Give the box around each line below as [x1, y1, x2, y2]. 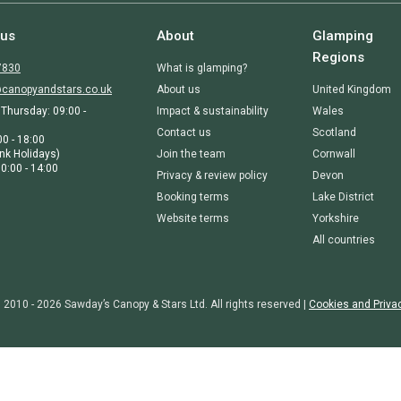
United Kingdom [311, 83, 391, 96]
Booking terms [156, 191, 229, 203]
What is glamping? [156, 62, 247, 74]
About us [156, 83, 200, 96]
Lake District [311, 191, 374, 203]
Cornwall [311, 148, 355, 160]
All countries [311, 234, 375, 246]
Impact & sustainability [156, 105, 269, 117]
